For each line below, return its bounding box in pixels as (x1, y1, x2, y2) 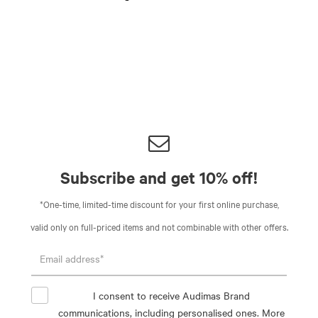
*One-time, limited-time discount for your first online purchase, (39, 197, 279, 211)
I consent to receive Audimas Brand (93, 288, 250, 303)
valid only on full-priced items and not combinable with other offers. (30, 220, 288, 234)
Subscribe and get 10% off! (60, 167, 258, 189)
